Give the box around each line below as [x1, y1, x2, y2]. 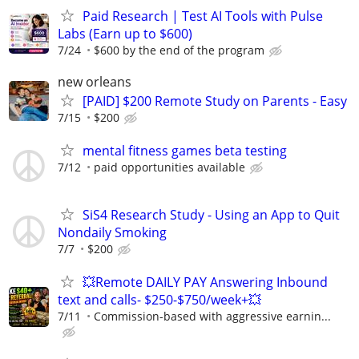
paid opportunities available [94, 159, 245, 175]
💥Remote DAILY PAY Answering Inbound [83, 272, 328, 291]
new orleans [58, 73, 131, 91]
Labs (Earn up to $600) [58, 25, 192, 42]
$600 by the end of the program [94, 42, 264, 58]
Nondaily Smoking [58, 223, 167, 241]
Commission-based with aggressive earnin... [94, 308, 331, 324]
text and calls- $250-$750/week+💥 [58, 290, 261, 309]
